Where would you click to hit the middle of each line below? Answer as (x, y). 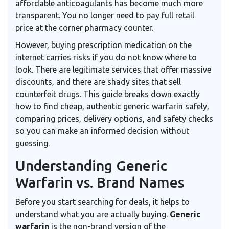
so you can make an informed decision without (102, 131)
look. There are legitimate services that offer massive (113, 70)
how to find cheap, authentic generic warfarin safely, (112, 107)
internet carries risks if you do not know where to (106, 58)
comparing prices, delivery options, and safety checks (114, 119)
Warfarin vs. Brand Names (100, 182)
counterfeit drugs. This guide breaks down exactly (108, 94)
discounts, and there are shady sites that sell (98, 82)
